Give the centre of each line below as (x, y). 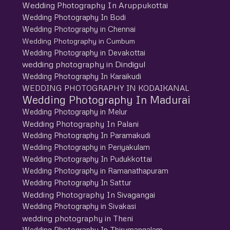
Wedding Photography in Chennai (79, 28)
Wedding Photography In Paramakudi (86, 135)
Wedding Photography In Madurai (106, 99)
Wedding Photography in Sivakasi (79, 206)
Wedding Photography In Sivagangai (88, 194)
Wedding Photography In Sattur (76, 182)
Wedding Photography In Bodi (74, 17)
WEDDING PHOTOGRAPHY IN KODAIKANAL (105, 88)
